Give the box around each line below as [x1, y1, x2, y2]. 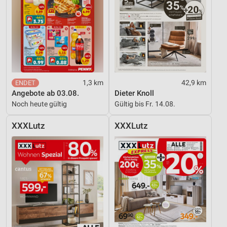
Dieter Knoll [115, 88, 154, 98]
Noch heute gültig [12, 99, 67, 108]
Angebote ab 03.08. [12, 88, 79, 98]
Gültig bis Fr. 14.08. [115, 99, 175, 108]
